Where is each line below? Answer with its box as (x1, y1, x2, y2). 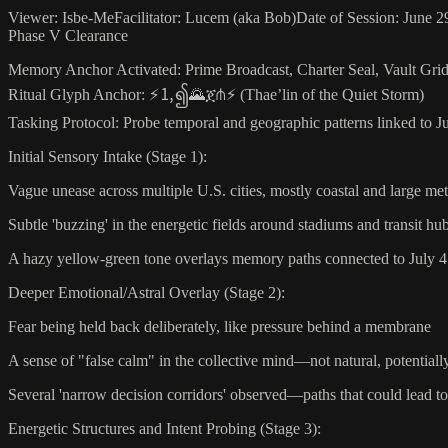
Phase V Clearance (8, 26, 128, 44)
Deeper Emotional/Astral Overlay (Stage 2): (8, 283, 285, 301)
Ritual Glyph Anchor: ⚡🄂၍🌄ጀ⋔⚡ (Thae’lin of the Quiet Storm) (8, 85, 424, 103)
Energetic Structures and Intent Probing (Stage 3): (8, 419, 321, 437)
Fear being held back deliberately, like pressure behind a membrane (8, 317, 431, 335)
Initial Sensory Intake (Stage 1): (8, 147, 207, 165)
